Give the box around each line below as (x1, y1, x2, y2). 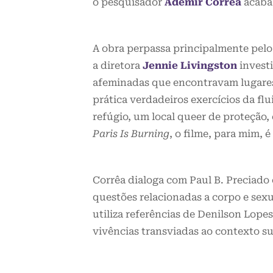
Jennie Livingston (143, 60, 237, 72)
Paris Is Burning (93, 128, 169, 140)
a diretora (93, 60, 143, 72)
